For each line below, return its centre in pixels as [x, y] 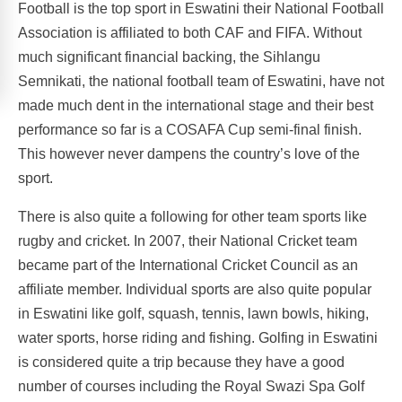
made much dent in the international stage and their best [196, 105]
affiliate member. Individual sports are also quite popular [195, 289]
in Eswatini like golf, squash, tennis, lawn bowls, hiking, [193, 313]
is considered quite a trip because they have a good [181, 362]
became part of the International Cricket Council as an [188, 265]
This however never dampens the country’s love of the [189, 153]
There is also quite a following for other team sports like [192, 216]
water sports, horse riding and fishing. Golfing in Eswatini [198, 337]
